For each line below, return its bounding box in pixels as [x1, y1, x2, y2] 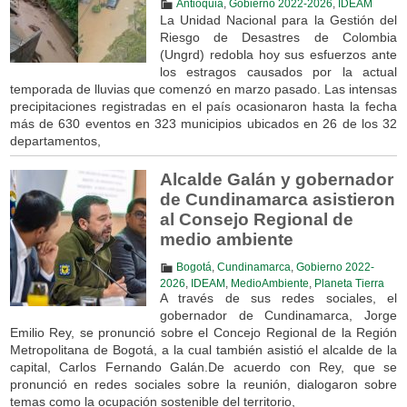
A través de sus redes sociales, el [159, 290, 398, 305]
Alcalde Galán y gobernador [159, 169, 393, 189]
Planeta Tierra [313, 277, 384, 289]
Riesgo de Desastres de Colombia [159, 29, 398, 45]
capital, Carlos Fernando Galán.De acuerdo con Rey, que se [9, 359, 398, 374]
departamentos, [9, 133, 101, 148]
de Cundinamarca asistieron [159, 189, 395, 209]
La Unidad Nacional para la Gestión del [159, 12, 398, 27]
